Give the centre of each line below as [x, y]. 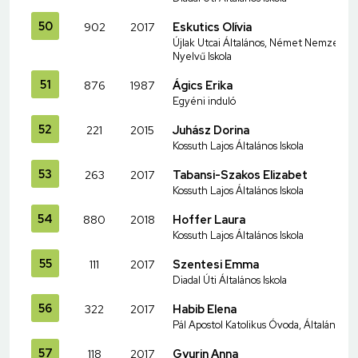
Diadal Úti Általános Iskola [230, 280]
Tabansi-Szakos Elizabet [240, 174]
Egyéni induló [204, 101]
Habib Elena [205, 308]
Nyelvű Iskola [202, 56]
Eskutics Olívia [212, 26]
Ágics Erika [203, 85]
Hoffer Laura [209, 219]
